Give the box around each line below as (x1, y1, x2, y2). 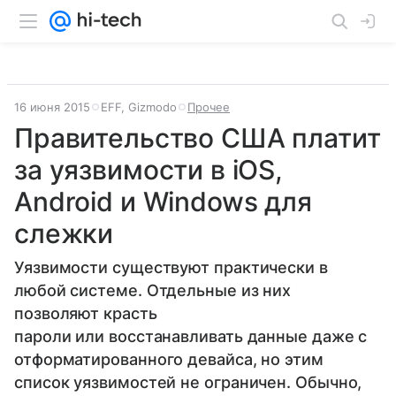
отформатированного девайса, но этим (14, 350, 324, 369)
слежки (14, 217, 114, 249)
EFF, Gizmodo (101, 100, 177, 114)
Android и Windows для (14, 186, 312, 217)
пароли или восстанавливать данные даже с (14, 327, 368, 346)
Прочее (187, 100, 230, 114)
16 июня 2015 (14, 100, 90, 114)
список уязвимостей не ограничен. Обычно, (14, 373, 362, 392)
